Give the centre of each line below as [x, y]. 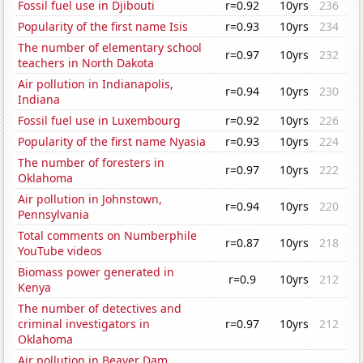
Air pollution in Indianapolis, [96, 84]
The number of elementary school [110, 48]
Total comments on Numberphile [108, 236]
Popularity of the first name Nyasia [112, 142]
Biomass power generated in [96, 272]
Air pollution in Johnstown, [90, 199]
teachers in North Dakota [86, 63]
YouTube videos [60, 251]
